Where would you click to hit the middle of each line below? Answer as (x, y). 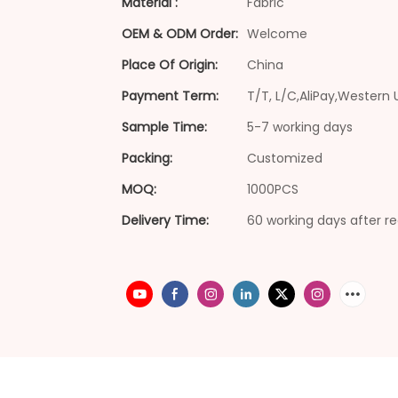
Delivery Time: (165, 221)
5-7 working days (300, 127)
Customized (285, 159)
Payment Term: (170, 96)
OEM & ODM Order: (180, 34)
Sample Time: (164, 127)
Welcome (277, 34)
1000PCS (273, 190)
